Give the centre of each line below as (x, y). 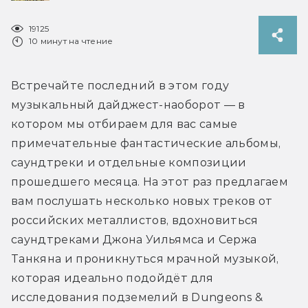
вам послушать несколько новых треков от (142, 201)
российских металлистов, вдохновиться (135, 220)
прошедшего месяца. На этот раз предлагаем (150, 181)
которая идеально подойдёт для (112, 278)
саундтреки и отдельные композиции (129, 162)
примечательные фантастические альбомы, (146, 143)
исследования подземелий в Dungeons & (137, 297)
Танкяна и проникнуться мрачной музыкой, (145, 258)
